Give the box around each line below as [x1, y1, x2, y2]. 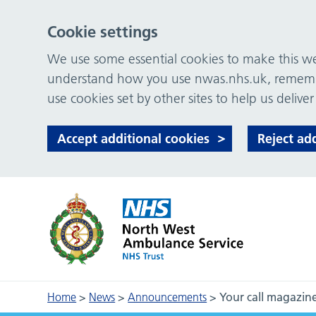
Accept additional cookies [57, 130, 210, 147]
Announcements [128, 289, 207, 304]
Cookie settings [47, 22, 159, 42]
